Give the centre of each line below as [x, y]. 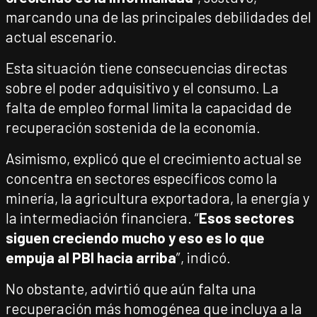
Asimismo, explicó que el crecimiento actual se [154, 158]
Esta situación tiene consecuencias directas [146, 68]
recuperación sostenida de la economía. [133, 127]
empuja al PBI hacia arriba [91, 257]
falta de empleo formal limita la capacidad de [149, 107]
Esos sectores [247, 218]
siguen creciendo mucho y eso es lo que [135, 237]
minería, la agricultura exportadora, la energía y [158, 198]
